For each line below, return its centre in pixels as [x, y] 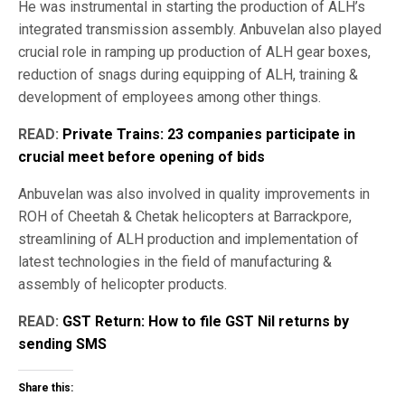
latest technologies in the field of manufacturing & [175, 261]
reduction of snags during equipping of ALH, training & [188, 74]
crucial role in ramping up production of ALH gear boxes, [194, 52]
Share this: [46, 387]
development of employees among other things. [170, 97]
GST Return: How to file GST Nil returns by [206, 321]
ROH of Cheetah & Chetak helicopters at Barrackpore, [185, 216]
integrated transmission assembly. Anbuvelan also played [200, 29]
